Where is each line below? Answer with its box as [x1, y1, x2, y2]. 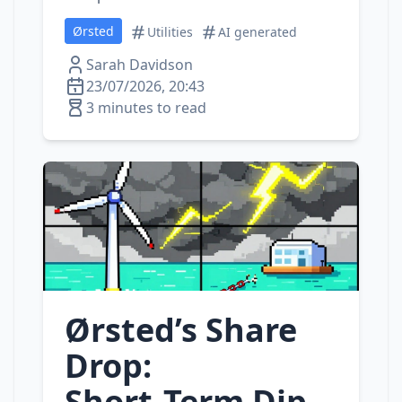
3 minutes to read [86, 98, 206, 118]
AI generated [218, 23, 297, 40]
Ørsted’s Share [65, 308, 297, 352]
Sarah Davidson [86, 55, 193, 74]
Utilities [147, 23, 193, 40]
